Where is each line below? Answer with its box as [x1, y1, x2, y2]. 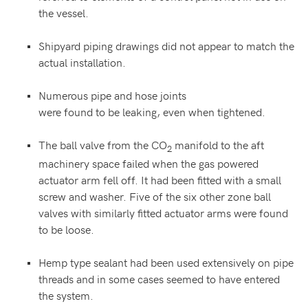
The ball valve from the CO [38, 137, 167, 153]
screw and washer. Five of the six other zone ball [38, 188, 271, 204]
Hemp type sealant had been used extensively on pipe [38, 254, 294, 270]
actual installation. [38, 54, 126, 70]
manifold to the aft [172, 137, 264, 153]
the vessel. [38, 5, 91, 21]
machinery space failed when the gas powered [38, 155, 258, 171]
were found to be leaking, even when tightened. [38, 104, 265, 120]
